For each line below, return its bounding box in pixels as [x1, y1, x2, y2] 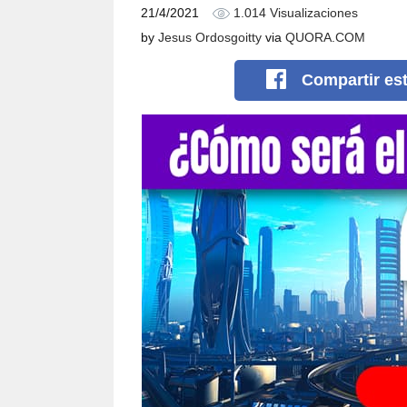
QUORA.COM [285, 30, 365, 45]
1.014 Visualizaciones [230, 6, 358, 20]
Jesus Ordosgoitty [158, 30, 262, 45]
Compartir [302, 71, 385, 89]
